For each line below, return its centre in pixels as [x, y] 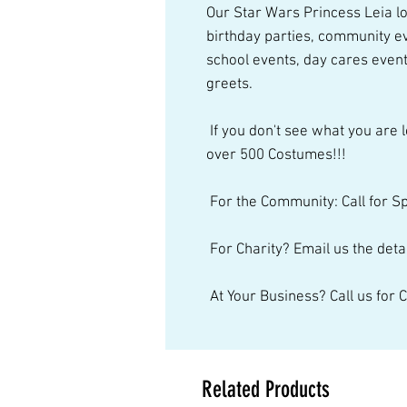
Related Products [266, 389]
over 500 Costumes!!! [278, 155]
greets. [233, 84]
